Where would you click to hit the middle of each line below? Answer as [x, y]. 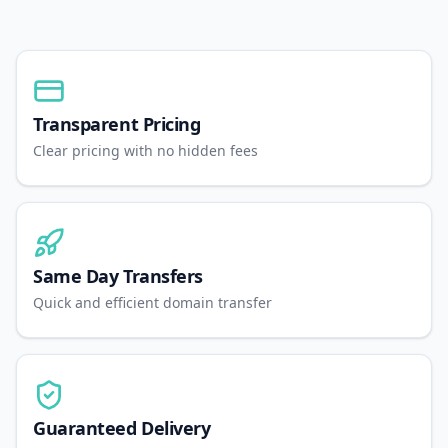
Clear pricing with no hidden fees [145, 150]
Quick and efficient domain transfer [152, 302]
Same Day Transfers [118, 276]
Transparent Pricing [117, 124]
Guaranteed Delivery [122, 428]
